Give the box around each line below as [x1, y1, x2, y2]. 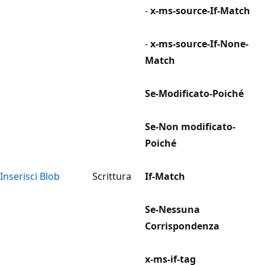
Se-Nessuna [145, 202, 200, 216]
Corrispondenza [145, 219, 219, 232]
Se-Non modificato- [145, 119, 235, 133]
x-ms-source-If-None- [150, 37, 248, 50]
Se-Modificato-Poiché [145, 86, 244, 100]
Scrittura [92, 169, 131, 183]
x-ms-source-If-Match [150, 4, 250, 17]
